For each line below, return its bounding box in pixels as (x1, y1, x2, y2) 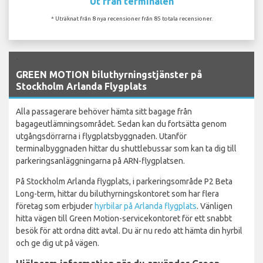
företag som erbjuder (16, 201, 95, 211)
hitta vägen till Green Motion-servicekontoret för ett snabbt (16, 213, 232, 223)
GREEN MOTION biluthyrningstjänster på (16, 69, 202, 80)
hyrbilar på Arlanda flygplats (95, 201, 197, 211)
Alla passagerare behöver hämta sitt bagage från (16, 106, 192, 116)
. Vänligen (197, 201, 232, 211)
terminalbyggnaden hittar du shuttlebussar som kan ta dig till (16, 143, 237, 153)
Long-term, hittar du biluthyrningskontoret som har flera (16, 188, 219, 198)
